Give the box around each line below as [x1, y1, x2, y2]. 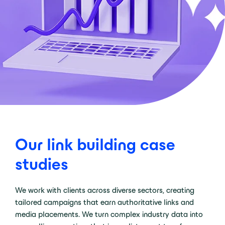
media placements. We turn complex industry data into [15, 210, 203, 218]
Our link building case [15, 136, 175, 154]
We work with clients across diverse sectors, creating [15, 186, 194, 194]
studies [15, 155, 68, 173]
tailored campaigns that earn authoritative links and [15, 198, 194, 206]
